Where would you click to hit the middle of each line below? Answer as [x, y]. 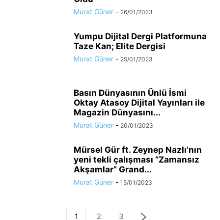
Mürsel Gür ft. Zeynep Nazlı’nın [138, 150]
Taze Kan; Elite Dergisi [120, 46]
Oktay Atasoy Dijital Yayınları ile [139, 103]
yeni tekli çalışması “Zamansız [137, 160]
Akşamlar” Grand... [113, 169]
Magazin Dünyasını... [117, 112]
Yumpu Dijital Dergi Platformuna [140, 36]
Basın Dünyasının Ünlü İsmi [130, 93]
